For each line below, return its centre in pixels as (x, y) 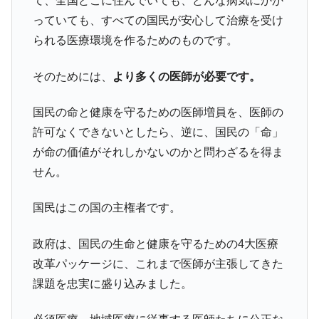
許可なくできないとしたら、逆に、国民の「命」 (158, 132)
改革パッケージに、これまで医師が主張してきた (158, 263)
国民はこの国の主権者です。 (106, 208)
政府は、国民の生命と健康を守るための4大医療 (155, 244)
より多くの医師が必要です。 (186, 76)
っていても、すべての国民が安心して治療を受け (158, 21)
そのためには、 (72, 76)
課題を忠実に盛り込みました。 (112, 283)
